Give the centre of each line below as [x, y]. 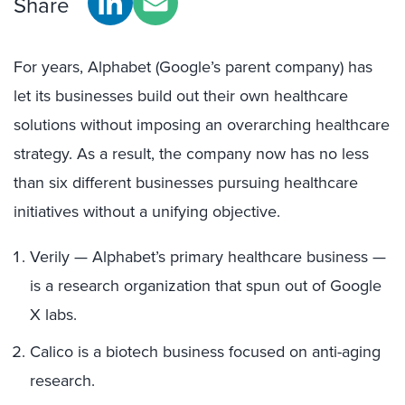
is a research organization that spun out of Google [206, 285]
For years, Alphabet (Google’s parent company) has [193, 66]
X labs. [53, 314]
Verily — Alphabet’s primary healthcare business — [208, 256]
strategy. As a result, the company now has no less [191, 153]
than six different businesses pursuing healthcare [186, 182]
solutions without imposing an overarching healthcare [202, 124]
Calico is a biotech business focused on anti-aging [205, 351]
